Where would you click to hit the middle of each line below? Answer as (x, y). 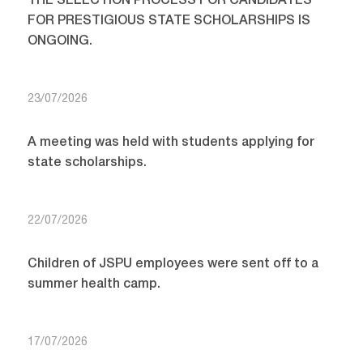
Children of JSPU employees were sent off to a (173, 264)
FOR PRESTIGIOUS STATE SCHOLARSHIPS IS (169, 21)
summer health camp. (94, 284)
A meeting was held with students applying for (171, 142)
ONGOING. (60, 41)
